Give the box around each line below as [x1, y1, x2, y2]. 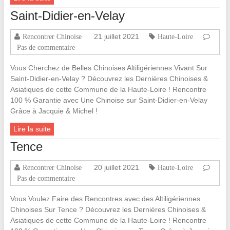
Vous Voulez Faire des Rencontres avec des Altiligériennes [10, 195, 200, 203]
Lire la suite [13, 125, 51, 133]
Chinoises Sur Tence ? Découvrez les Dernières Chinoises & [10, 205, 206, 214]
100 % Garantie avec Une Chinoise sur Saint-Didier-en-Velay [10, 96, 207, 105]
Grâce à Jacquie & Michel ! [10, 107, 98, 116]
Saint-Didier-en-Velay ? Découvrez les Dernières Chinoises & [10, 74, 208, 83]
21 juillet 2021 [93, 32, 139, 41]
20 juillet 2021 [93, 163, 139, 172]
